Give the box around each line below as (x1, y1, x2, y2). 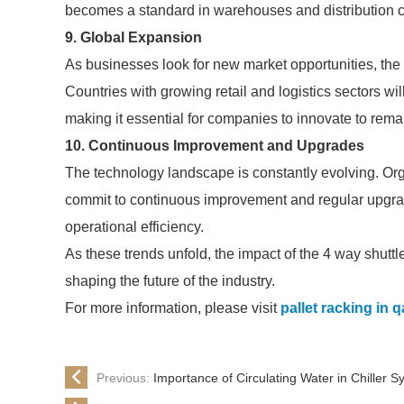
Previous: (96, 370, 153, 385)
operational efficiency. (65, 219, 204, 234)
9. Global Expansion (65, 30, 202, 45)
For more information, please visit (65, 300, 280, 316)
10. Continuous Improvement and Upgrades (65, 138, 364, 153)
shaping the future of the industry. (65, 273, 275, 289)
